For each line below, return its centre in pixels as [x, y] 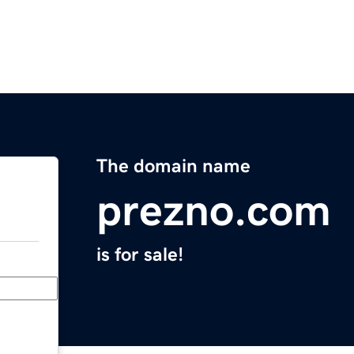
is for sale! [140, 255]
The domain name [173, 166]
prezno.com [214, 211]
